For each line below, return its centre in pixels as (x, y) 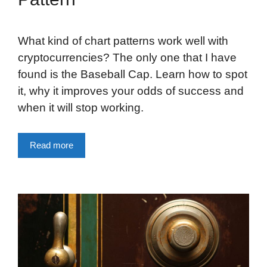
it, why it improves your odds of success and (131, 91)
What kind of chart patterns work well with (123, 41)
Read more (52, 145)
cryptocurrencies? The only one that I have (127, 57)
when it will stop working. (81, 107)
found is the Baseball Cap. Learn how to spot (133, 74)
